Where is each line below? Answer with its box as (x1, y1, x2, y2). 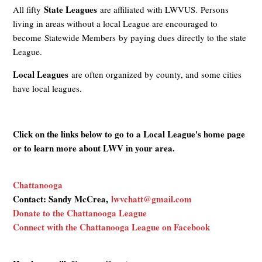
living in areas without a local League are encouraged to (13, 18, 218, 29)
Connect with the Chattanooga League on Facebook (13, 220, 211, 233)
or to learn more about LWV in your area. (13, 142, 175, 154)
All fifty (13, 4, 44, 15)
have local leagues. (13, 82, 85, 94)
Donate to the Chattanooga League (13, 206, 147, 219)
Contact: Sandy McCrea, (13, 192, 112, 205)
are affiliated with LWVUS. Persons (97, 4, 229, 15)
